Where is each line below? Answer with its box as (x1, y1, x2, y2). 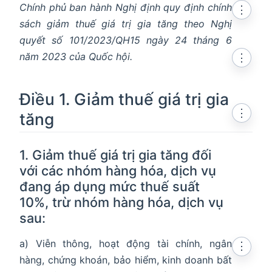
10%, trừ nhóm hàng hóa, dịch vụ (19, 194, 223, 211)
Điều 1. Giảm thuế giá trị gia (19, 89, 229, 109)
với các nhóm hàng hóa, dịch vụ (19, 163, 216, 179)
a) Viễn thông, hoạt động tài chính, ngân (19, 237, 232, 250)
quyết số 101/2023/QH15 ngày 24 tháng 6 (19, 33, 232, 46)
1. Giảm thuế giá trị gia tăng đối (19, 147, 211, 163)
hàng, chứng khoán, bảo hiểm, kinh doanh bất (19, 254, 232, 267)
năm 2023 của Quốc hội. (19, 50, 132, 63)
